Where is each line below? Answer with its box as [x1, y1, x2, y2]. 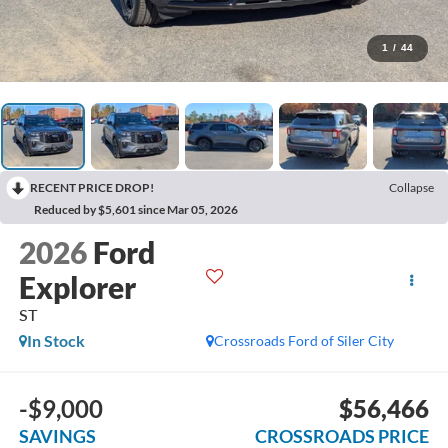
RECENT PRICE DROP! [30, 179, 154, 195]
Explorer [18, 269, 136, 306]
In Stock [26, 331, 85, 351]
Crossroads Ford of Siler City [214, 332, 395, 350]
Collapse [389, 179, 434, 195]
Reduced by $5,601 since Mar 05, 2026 [34, 201, 238, 217]
